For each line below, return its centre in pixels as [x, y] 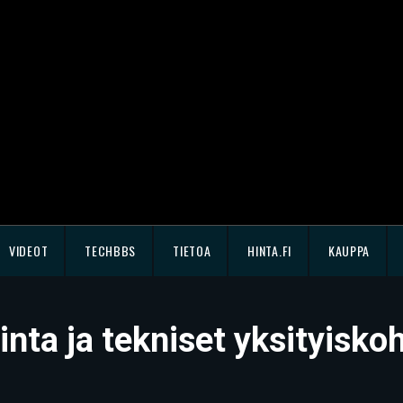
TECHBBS [111, 251]
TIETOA [192, 251]
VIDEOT [29, 251]
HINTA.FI [269, 251]
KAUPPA [349, 251]
